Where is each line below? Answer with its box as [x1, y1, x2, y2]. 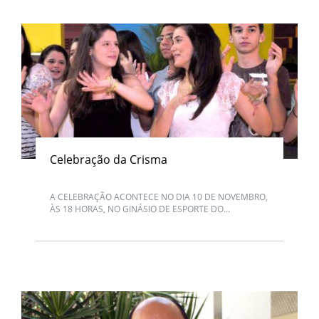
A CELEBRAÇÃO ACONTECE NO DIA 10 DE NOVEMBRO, [50, 190, 268, 203]
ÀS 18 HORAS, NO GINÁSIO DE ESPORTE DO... [50, 202, 230, 215]
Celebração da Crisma [50, 151, 167, 167]
